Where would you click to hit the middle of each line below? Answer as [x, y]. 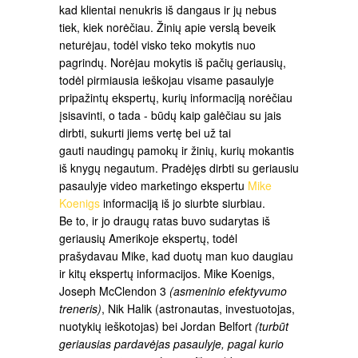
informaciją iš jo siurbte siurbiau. [183, 203]
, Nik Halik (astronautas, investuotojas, [198, 309]
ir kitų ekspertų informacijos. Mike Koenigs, [167, 274]
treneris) [80, 309]
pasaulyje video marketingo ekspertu [153, 186]
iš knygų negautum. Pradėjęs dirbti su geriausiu [179, 168]
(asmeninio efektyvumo [228, 291]
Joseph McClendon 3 [114, 291]
